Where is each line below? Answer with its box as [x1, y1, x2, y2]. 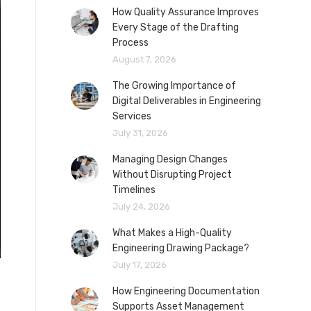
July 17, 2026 [112, 260, 167, 271]
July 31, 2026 [112, 128, 168, 139]
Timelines [112, 184, 155, 196]
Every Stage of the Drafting [112, 22, 239, 34]
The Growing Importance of [112, 80, 236, 92]
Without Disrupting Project [112, 169, 232, 181]
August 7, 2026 [112, 54, 176, 65]
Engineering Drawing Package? [112, 242, 249, 255]
